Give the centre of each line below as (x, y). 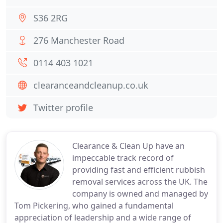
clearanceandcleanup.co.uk (91, 85)
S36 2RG (51, 18)
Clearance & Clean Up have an (128, 146)
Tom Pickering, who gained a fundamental (94, 206)
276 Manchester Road (79, 40)
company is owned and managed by (140, 194)
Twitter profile (63, 108)
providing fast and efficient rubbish (139, 170)
